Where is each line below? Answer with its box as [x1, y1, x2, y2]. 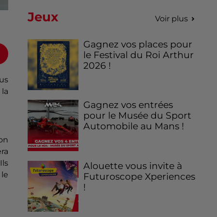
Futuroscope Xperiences [83, 170, 196, 182]
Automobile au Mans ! [83, 121, 185, 132]
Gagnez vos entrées [83, 99, 173, 111]
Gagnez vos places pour [83, 39, 193, 50]
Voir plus [155, 14, 188, 24]
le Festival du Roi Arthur [83, 49, 194, 61]
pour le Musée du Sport [83, 110, 192, 122]
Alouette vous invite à [83, 160, 183, 171]
